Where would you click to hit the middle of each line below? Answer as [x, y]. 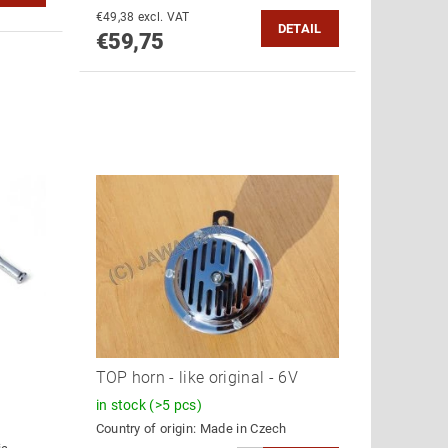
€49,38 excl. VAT [163, 17]
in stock [122, 404]
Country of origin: [147, 429]
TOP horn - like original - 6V [196, 377]
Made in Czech [243, 429]
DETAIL [299, 29]
